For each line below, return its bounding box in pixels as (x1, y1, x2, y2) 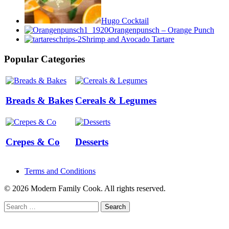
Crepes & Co (6, 136, 60, 147)
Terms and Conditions (25, 166, 96, 175)
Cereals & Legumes (75, 95, 156, 106)
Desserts (75, 136, 108, 147)
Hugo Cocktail (101, 16, 149, 26)
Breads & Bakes (6, 95, 73, 106)
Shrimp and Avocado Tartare (82, 35, 174, 44)
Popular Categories (4, 54, 85, 65)
